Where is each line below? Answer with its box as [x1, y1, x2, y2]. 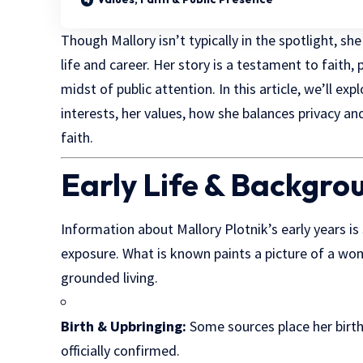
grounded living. [61, 267, 159, 287]
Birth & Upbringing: [61, 316, 187, 335]
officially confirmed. [61, 340, 181, 360]
